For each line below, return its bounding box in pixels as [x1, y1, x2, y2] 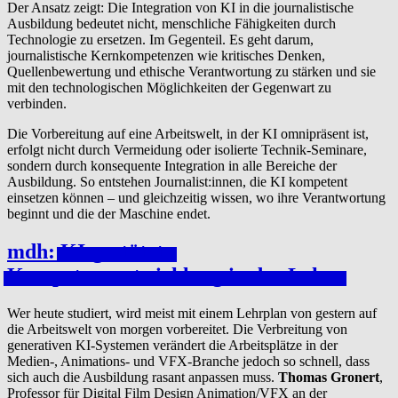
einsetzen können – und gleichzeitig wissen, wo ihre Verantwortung [7, 190, 386, 206]
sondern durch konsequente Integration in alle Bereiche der [7, 158, 337, 174]
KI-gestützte [60, 240, 173, 264]
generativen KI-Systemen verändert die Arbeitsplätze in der [7, 338, 338, 354]
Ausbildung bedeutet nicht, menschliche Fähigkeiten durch [7, 16, 336, 32]
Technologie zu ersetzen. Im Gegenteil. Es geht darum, [7, 32, 314, 48]
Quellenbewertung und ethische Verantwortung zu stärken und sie [7, 64, 376, 80]
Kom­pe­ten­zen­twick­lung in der [7, 264, 283, 288]
